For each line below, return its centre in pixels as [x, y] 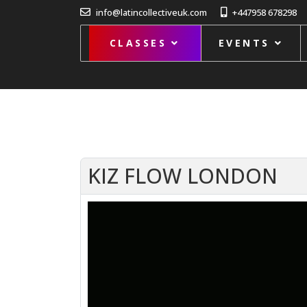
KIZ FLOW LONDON [183, 176]
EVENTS [244, 43]
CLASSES [138, 43]
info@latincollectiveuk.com [151, 12]
